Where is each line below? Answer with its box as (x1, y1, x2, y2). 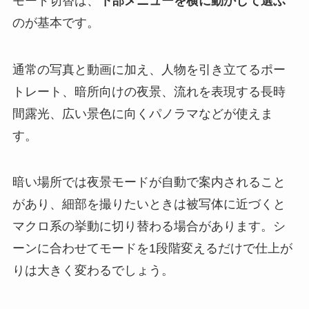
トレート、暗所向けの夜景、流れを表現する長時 (12, 84, 286, 99)
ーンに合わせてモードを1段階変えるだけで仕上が (12, 241, 292, 256)
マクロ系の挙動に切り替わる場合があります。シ (12, 219, 286, 234)
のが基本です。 (12, 15, 99, 30)
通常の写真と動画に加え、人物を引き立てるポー (12, 62, 286, 77)
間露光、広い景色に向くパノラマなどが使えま (12, 106, 273, 121)
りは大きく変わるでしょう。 (12, 263, 174, 278)
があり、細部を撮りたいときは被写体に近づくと (12, 197, 286, 212)
